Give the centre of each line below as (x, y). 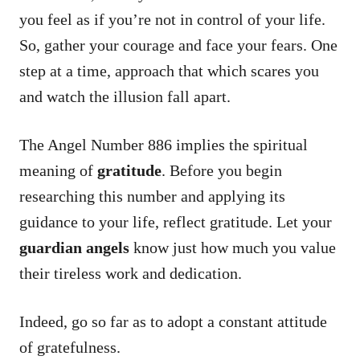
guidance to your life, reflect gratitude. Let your (176, 221)
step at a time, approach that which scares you (169, 70)
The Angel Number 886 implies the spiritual (164, 144)
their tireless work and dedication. (131, 273)
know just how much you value (233, 247)
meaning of (58, 170)
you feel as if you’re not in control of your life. (172, 19)
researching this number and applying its (152, 196)
